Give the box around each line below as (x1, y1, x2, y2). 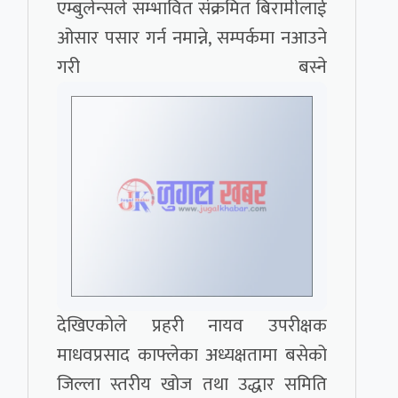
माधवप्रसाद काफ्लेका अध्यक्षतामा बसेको (57, 339, 327, 371)
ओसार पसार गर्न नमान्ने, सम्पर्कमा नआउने (57, 22, 327, 54)
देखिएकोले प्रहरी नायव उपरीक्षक (57, 310, 327, 342)
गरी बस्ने (57, 52, 327, 84)
